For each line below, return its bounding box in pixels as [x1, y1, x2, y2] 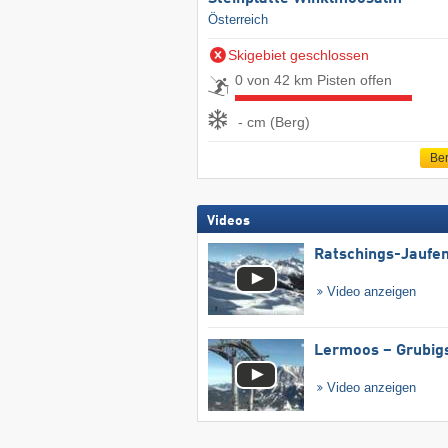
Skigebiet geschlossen [227, 47, 369, 64]
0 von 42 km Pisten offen [234, 72, 392, 89]
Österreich [207, 12, 268, 28]
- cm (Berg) [237, 113, 310, 130]
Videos [206, 214, 250, 229]
